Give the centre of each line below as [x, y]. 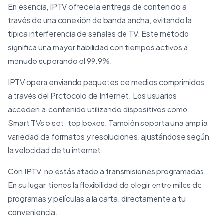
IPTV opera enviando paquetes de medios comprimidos [106, 82]
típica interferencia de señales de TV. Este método [98, 33]
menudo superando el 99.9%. [60, 61]
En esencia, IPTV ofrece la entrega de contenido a [97, 6]
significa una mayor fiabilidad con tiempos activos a [98, 47]
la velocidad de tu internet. [55, 150]
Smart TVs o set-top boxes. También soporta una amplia [108, 123]
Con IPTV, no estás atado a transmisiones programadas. [107, 171]
